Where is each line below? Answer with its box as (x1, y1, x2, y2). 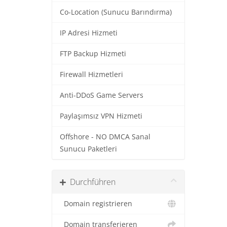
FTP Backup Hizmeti (60, 49, 126, 58)
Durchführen (66, 176, 116, 187)
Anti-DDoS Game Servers (60, 91, 143, 100)
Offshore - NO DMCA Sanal (60, 132, 150, 141)
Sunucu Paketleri (60, 144, 117, 154)
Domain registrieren (60, 199, 132, 208)
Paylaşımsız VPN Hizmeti (60, 111, 142, 121)
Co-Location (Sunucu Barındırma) (60, 8, 172, 17)
